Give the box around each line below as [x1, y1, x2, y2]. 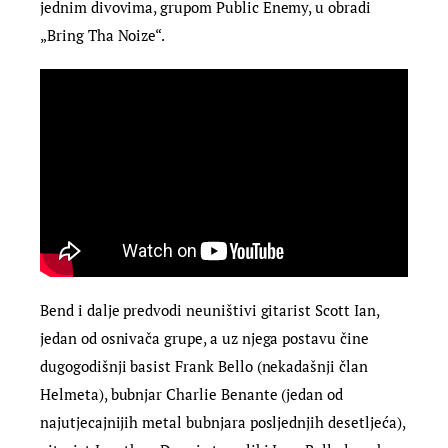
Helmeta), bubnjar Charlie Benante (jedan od [40, 384, 344, 405]
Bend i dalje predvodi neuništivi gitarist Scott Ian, [40, 300, 379, 321]
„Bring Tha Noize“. [40, 25, 166, 46]
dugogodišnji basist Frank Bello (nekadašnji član [40, 356, 368, 377]
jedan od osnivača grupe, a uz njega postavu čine [40, 328, 369, 349]
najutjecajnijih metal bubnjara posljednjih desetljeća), [40, 412, 405, 433]
